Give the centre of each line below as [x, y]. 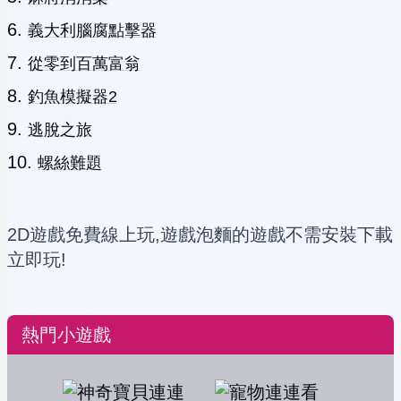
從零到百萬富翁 [84, 64]
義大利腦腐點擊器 [92, 30]
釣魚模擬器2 [73, 97]
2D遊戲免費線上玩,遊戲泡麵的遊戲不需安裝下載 [200, 235]
